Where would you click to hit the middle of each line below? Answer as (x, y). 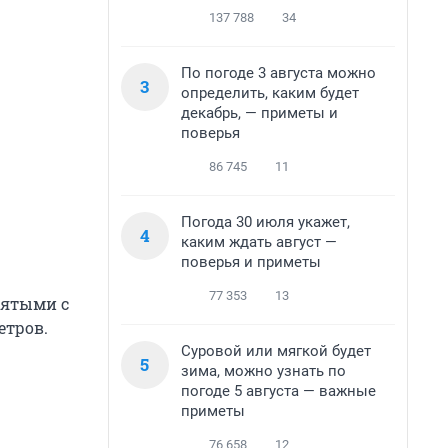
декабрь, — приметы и (259, 113)
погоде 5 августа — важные (278, 391)
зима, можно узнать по (263, 371)
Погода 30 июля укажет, (265, 222)
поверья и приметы (251, 262)
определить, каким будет (270, 93)
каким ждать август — (259, 242)
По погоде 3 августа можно (278, 73)
